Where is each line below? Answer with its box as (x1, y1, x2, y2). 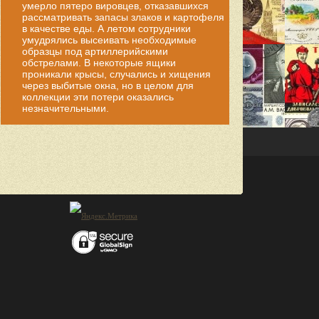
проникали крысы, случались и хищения (22, 68, 211, 80)
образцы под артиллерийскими (22, 46, 168, 57)
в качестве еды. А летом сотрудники (22, 23, 191, 34)
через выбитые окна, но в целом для (22, 80, 194, 91)
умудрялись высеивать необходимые (22, 34, 197, 46)
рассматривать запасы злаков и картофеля (22, 11, 224, 23)
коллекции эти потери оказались (22, 91, 174, 103)
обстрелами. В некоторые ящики (22, 57, 176, 68)
